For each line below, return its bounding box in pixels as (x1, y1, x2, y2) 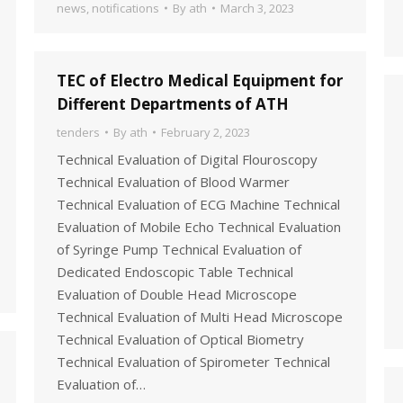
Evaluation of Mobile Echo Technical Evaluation (57, 218, 341, 236)
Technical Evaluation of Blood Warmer (57, 173, 290, 191)
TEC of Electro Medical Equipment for (57, 70, 343, 91)
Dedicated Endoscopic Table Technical (57, 263, 293, 281)
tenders (57, 124, 100, 140)
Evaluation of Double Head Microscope (57, 285, 297, 303)
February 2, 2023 (161, 124, 250, 140)
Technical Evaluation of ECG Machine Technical (57, 195, 340, 213)
